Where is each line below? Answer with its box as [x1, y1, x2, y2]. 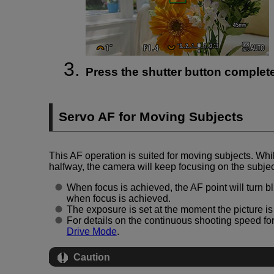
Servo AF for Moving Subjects [59, 109, 244, 124]
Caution [73, 251, 110, 262]
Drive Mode [66, 226, 117, 237]
